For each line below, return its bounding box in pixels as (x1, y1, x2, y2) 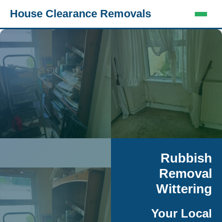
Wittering (156, 181, 212, 196)
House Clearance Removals (10, 7, 151, 20)
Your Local (151, 207, 212, 220)
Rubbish (161, 151, 212, 166)
